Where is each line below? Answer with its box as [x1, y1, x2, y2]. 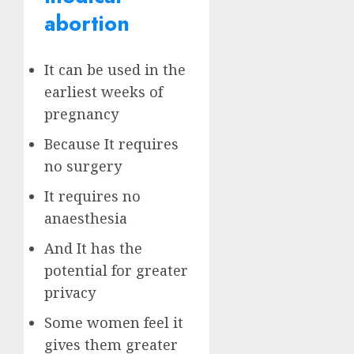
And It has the [44, 238, 142, 258]
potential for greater [44, 260, 188, 280]
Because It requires [44, 134, 179, 153]
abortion [44, 7, 130, 39]
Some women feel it [44, 312, 183, 332]
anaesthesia [44, 208, 127, 228]
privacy [44, 282, 96, 302]
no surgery [44, 156, 122, 175]
